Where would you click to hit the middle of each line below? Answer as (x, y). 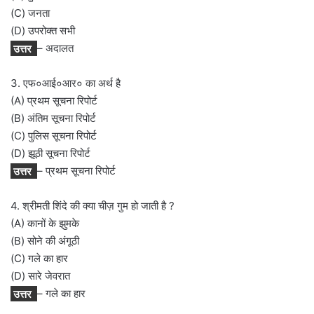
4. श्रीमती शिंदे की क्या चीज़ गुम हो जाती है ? (93, 206)
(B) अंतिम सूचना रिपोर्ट (53, 118)
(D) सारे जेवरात (40, 276)
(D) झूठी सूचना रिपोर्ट (50, 153)
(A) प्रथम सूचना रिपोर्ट (54, 101)
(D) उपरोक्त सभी (43, 31)
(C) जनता (30, 13)
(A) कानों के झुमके (45, 224)
